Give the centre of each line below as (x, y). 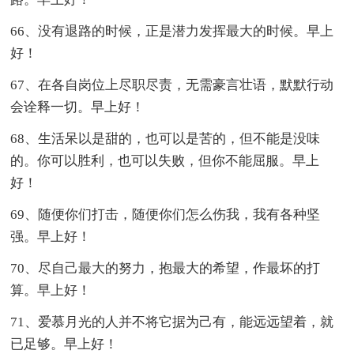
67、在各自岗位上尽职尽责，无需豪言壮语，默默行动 (172, 85)
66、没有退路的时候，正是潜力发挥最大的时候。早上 (172, 31)
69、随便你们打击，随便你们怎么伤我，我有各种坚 (166, 214)
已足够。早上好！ (64, 344)
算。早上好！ (51, 290)
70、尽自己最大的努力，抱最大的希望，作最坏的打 (166, 268)
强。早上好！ (51, 236)
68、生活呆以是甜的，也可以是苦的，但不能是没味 (166, 138)
